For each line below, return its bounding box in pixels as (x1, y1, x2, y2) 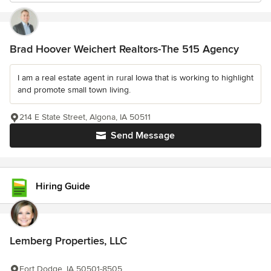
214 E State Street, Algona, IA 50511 (19, 112, 151, 122)
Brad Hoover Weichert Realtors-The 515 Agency (10, 42, 239, 56)
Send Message (111, 129, 175, 142)
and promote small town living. (18, 85, 131, 95)
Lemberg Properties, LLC (10, 234, 127, 247)
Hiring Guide (36, 180, 90, 192)
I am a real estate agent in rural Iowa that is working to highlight (18, 73, 253, 83)
